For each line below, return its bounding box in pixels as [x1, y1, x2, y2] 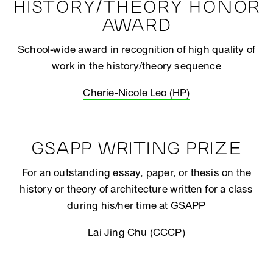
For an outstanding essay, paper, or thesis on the [21, 166, 252, 179]
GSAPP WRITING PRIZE [31, 140, 242, 158]
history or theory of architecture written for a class [19, 183, 253, 196]
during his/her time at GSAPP [67, 199, 206, 212]
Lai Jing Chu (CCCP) [88, 226, 185, 239]
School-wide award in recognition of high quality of [18, 43, 255, 56]
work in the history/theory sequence [52, 60, 221, 73]
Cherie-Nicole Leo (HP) [83, 87, 190, 99]
